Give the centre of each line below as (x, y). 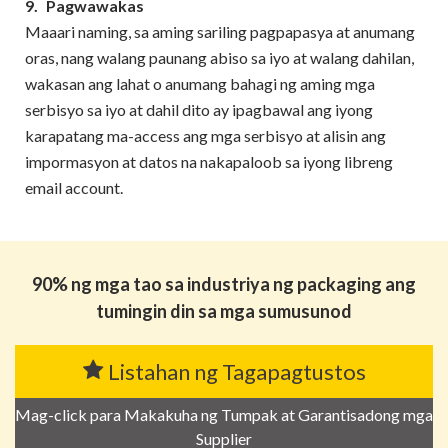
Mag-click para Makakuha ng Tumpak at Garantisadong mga (224, 414)
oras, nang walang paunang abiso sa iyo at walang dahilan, (219, 57)
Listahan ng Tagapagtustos (236, 371)
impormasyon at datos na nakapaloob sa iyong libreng (209, 161)
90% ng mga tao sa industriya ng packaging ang (224, 284)
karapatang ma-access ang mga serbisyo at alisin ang (205, 135)
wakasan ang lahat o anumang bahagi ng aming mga (200, 83)
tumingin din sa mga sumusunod (224, 311)
